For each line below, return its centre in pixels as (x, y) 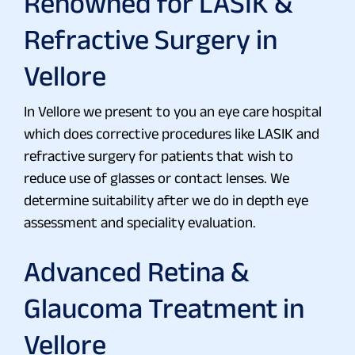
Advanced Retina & (136, 271)
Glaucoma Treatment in (164, 307)
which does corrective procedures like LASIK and (172, 133)
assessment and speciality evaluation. (140, 222)
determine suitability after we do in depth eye (166, 200)
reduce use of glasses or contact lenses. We (157, 177)
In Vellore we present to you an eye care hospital (173, 111)
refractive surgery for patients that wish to (158, 155)
